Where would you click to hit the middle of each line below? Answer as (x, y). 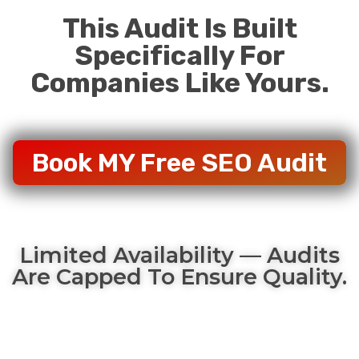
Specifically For (179, 55)
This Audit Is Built (179, 28)
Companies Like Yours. (179, 83)
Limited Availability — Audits (179, 255)
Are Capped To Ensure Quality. (179, 276)
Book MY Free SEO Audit (179, 162)
